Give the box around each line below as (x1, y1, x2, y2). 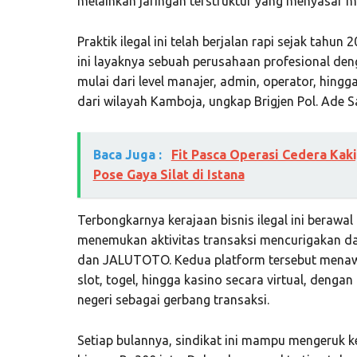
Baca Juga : (92, 147, 165, 162)
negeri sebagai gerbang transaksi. (76, 292, 269, 307)
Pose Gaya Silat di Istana (92, 167, 245, 182)
